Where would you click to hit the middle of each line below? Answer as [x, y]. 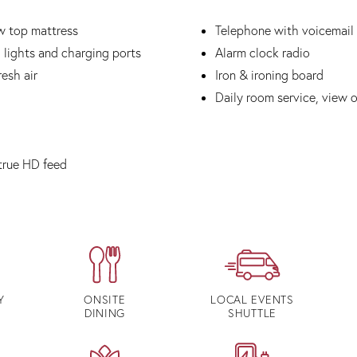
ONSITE [105, 300]
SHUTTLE [252, 313]
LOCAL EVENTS [252, 300]
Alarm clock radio [264, 53]
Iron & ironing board [269, 75]
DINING [105, 313]
